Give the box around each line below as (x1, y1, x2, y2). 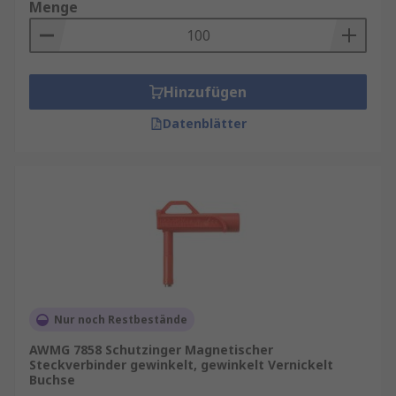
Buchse (29, 371, 75, 388)
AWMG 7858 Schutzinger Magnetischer (29, 341, 273, 358)
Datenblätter (162, 115, 247, 132)
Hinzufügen (164, 82, 247, 102)
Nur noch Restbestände (54, 312, 187, 327)
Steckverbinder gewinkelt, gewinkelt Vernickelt (29, 356, 333, 373)
